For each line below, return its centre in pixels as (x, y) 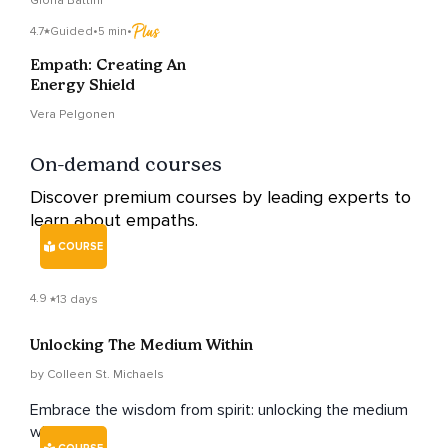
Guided (71, 31)
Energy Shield (82, 85)
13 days (77, 299)
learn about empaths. (114, 220)
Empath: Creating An (108, 65)
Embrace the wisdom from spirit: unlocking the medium (219, 410)
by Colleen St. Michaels (97, 375)
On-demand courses (126, 164)
